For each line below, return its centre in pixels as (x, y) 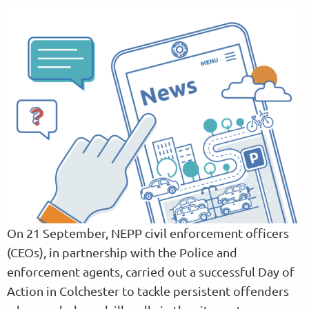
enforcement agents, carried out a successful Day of (151, 271)
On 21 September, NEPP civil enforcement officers (148, 232)
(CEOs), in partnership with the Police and (122, 252)
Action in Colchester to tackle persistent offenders (148, 290)
